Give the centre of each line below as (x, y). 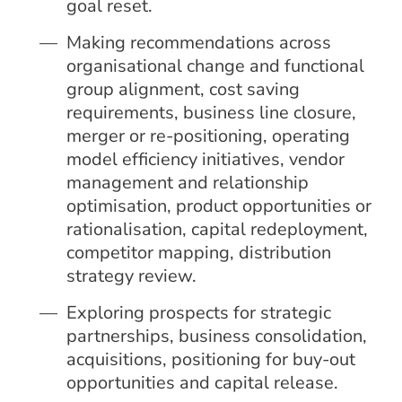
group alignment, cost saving (184, 89)
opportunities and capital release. (203, 383)
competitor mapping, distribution (199, 253)
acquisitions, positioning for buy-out (211, 359)
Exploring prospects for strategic (199, 313)
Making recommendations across (199, 43)
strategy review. (132, 276)
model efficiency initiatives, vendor (206, 159)
